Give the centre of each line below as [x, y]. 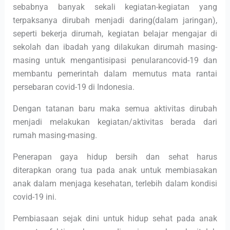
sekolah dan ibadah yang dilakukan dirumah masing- [115, 47]
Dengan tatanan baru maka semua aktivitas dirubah [115, 109]
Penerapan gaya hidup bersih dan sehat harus [115, 157]
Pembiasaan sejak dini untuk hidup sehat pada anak [115, 218]
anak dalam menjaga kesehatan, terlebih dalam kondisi [115, 184]
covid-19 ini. [34, 197]
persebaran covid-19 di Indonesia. [73, 87]
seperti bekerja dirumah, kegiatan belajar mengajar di [115, 34]
